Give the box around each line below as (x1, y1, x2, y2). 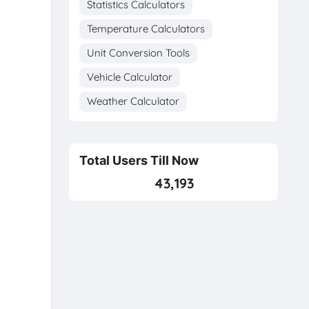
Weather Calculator (86, 94, 179, 108)
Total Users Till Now (79, 152, 199, 168)
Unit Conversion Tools (86, 46, 190, 59)
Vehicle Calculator (86, 70, 172, 83)
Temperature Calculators (86, 21, 205, 35)
